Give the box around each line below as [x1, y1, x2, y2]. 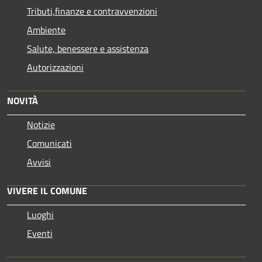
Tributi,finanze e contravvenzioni [27, 4, 157, 18]
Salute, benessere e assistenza [27, 41, 149, 56]
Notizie [27, 117, 55, 132]
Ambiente [27, 22, 65, 37]
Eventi [27, 226, 53, 240]
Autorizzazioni [27, 60, 84, 74]
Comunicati [27, 136, 72, 150]
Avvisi [27, 154, 51, 169]
